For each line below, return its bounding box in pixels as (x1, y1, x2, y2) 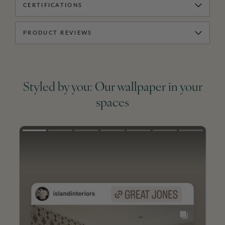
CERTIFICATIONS (23, 3, 83, 9)
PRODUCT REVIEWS (23, 30, 92, 36)
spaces (96, 97, 129, 110)
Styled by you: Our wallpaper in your (23, 82, 202, 94)
